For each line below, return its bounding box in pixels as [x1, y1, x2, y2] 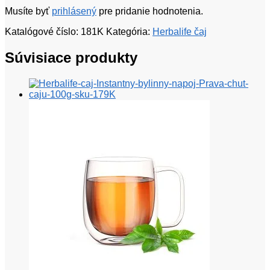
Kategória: [106, 27, 152, 37]
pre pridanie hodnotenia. [96, 6, 203, 17]
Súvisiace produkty [5, 49, 137, 66]
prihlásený [52, 6, 96, 17]
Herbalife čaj [152, 27, 207, 37]
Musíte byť [5, 6, 52, 17]
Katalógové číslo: [5, 27, 81, 37]
